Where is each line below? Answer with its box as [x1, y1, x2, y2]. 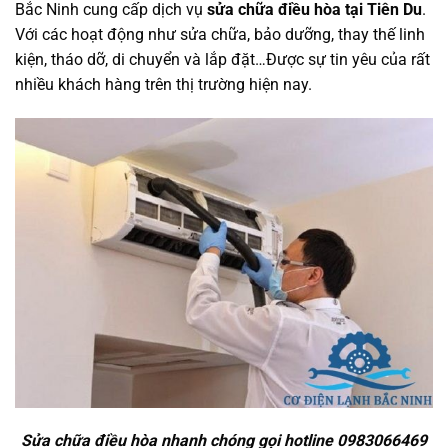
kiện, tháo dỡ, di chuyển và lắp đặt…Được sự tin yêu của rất [15, 50, 430, 69]
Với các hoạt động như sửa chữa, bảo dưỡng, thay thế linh [15, 25, 425, 44]
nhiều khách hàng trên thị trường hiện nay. [15, 75, 312, 94]
